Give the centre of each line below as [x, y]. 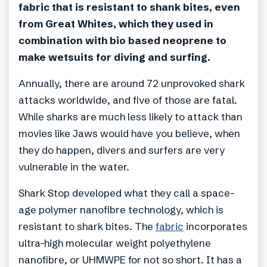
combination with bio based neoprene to [122, 41]
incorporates [215, 226]
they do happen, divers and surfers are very [122, 150]
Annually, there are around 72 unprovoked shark [132, 83]
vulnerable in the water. [74, 167]
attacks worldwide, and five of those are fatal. [128, 100]
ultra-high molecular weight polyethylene [115, 243]
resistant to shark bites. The [87, 226]
